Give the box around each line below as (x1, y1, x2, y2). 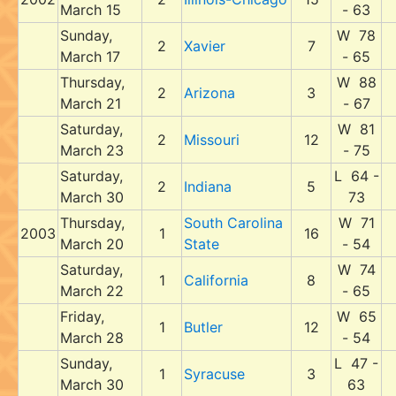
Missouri (184, 131, 240, 148)
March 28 (60, 329, 124, 346)
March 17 (60, 48, 120, 65)
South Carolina (184, 214, 283, 232)
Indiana (184, 178, 232, 195)
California (184, 271, 248, 289)
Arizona (184, 84, 235, 102)
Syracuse (184, 365, 245, 383)
